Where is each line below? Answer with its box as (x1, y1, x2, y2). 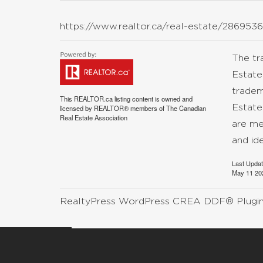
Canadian (179, 103, 206, 113)
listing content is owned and (113, 94, 193, 103)
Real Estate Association (60, 113, 127, 122)
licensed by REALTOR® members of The (60, 103, 179, 113)
